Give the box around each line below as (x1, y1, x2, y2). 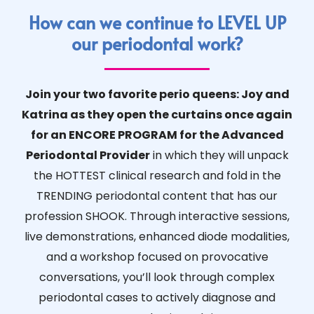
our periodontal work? (71, 31, 243, 56)
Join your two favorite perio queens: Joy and (25, 86, 289, 103)
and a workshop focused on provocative (46, 249, 268, 266)
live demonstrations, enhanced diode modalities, (25, 228, 289, 245)
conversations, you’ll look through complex (39, 269, 275, 286)
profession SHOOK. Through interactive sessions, (25, 208, 289, 225)
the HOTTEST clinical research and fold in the (33, 168, 281, 184)
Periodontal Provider (25, 147, 150, 164)
